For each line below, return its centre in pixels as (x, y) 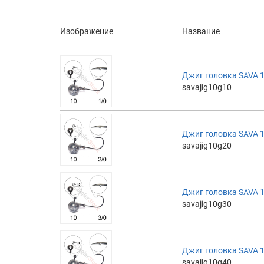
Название (201, 31)
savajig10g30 (207, 204)
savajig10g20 (207, 145)
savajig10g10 (207, 87)
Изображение (87, 31)
